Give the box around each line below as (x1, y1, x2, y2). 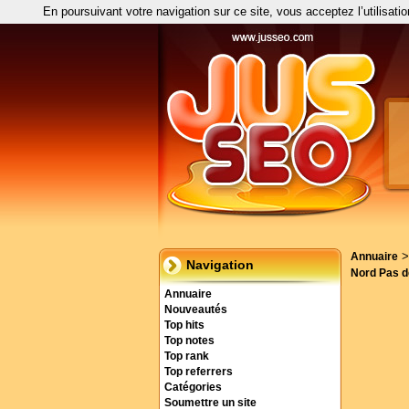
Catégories (164, 382, 222, 393)
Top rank (164, 351, 209, 362)
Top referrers (164, 366, 233, 377)
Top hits (164, 320, 204, 330)
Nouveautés (164, 304, 227, 315)
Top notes (164, 335, 215, 346)
